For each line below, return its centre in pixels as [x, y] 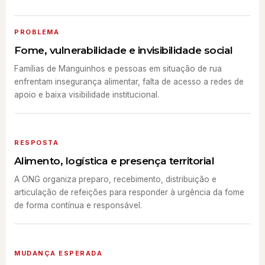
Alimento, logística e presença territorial [114, 160]
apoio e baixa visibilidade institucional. [87, 94]
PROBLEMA [37, 32]
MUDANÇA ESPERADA [59, 253]
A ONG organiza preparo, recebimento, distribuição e [115, 179]
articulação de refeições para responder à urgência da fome [129, 192]
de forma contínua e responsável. [78, 205]
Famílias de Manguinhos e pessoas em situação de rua [118, 68]
